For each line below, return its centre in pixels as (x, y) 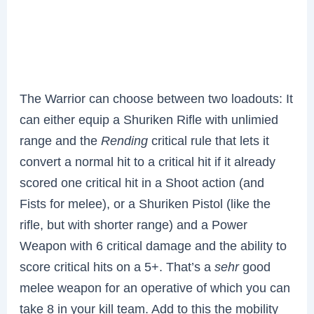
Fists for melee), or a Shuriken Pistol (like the (145, 204)
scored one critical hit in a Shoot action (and (142, 183)
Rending (125, 141)
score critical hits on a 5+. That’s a (117, 267)
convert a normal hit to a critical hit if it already (148, 162)
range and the (61, 141)
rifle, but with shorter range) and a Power (134, 225)
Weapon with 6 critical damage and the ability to (153, 246)
